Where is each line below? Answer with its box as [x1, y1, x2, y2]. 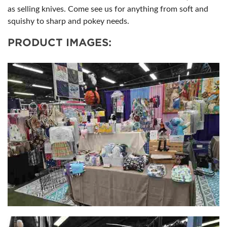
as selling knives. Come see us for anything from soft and [8, 5, 208, 13]
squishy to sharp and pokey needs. [8, 17, 129, 25]
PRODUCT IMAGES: [8, 36, 111, 49]
